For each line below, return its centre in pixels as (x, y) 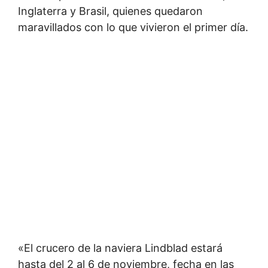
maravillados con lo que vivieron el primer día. (133, 27)
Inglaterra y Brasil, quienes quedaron (110, 11)
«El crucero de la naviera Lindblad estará (120, 248)
